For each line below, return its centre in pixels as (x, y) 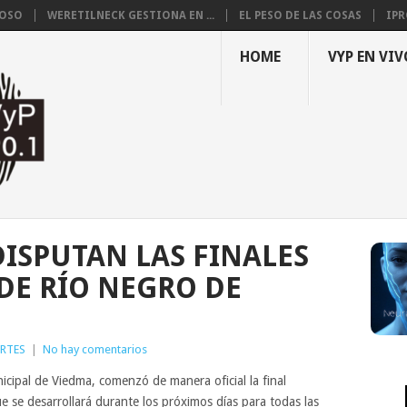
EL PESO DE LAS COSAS (300, 15)
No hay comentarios (95, 349)
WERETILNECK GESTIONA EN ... (131, 15)
